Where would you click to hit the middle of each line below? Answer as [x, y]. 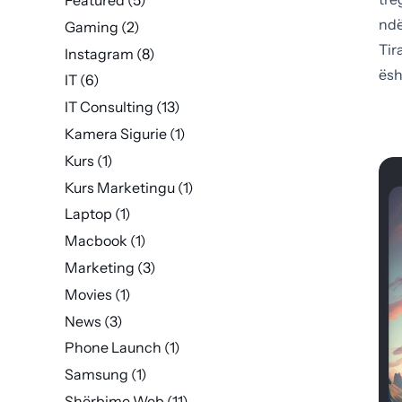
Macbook [96, 241]
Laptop [88, 214]
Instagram [99, 53]
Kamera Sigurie [116, 133]
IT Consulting [109, 107]
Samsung [96, 375]
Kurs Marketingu [120, 187]
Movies [88, 294]
